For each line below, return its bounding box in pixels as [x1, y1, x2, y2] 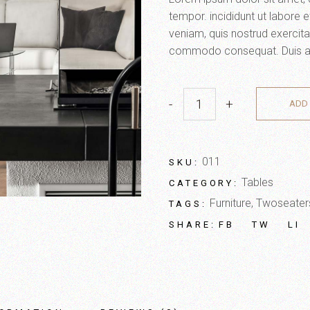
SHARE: [169, 219, 216, 230]
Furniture [209, 197, 251, 210]
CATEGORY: [169, 178, 239, 188]
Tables [241, 176, 274, 189]
